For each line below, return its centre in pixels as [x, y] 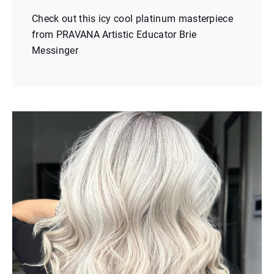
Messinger [55, 51]
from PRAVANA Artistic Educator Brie [114, 35]
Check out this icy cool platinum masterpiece [133, 19]
